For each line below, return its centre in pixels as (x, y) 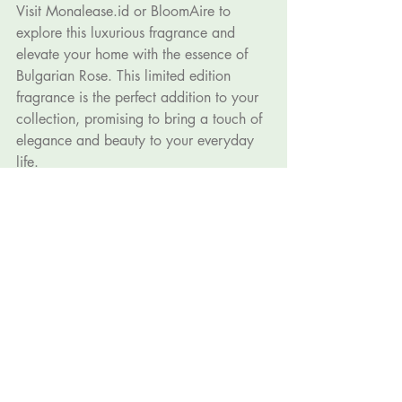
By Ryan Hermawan (77, 205)
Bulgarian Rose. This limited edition (126, 75)
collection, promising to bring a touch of (141, 118)
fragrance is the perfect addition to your (140, 97)
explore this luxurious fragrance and (128, 32)
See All (268, 312)
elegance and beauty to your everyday (137, 140)
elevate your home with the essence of (134, 54)
